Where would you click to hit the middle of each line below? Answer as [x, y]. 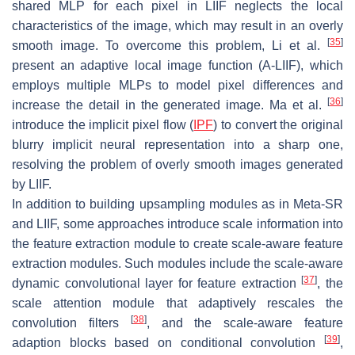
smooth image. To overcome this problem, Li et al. [170, 45]
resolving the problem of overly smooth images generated [177, 164]
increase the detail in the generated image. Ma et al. [170, 105]
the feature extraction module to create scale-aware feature [177, 243]
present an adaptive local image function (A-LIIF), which [177, 65]
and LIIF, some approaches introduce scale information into [177, 223]
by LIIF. [32, 184]
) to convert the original [279, 124]
